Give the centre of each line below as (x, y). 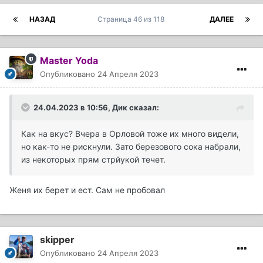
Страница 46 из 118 (132, 19)
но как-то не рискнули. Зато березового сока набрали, (131, 147)
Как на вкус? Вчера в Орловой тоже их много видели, (130, 134)
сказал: (143, 108)
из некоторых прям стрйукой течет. (93, 160)
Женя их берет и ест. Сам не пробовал (88, 190)
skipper (57, 240)
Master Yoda (69, 61)
